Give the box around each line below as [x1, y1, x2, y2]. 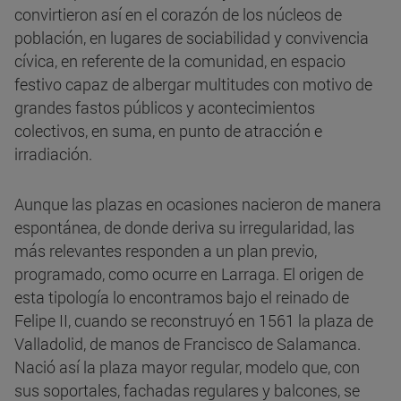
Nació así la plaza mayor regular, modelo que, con [14, 356, 360, 379]
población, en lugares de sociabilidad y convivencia [14, 27, 369, 49]
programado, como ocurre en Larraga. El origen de [14, 263, 363, 286]
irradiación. [14, 143, 92, 166]
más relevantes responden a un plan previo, [14, 240, 317, 262]
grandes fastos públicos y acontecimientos [14, 97, 315, 119]
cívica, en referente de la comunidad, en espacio [14, 50, 346, 73]
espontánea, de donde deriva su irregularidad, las [14, 217, 354, 239]
